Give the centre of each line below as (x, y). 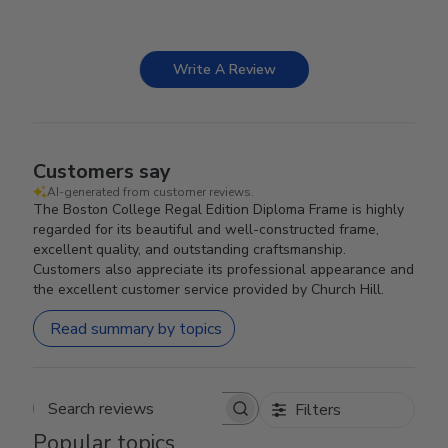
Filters (317, 410)
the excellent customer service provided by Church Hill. (209, 289)
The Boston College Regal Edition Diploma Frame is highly (219, 209)
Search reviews (197, 418)
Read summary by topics (136, 328)
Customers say (102, 171)
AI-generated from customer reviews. (151, 192)
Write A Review (224, 69)
